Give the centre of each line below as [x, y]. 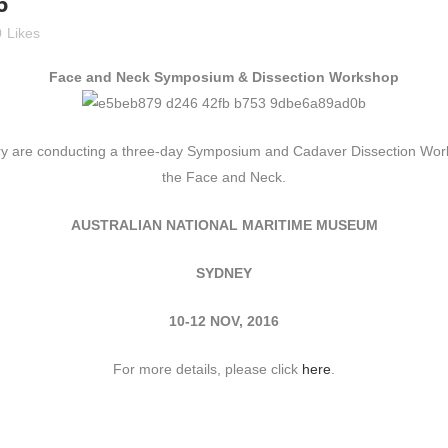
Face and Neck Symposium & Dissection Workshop [224, 77]
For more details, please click [207, 369]
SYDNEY [224, 273]
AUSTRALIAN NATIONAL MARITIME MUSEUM [224, 225]
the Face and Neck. [224, 177]
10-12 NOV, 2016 [224, 321]
